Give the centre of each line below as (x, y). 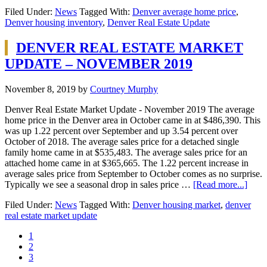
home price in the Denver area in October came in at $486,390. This (133, 120)
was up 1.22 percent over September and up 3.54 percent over (121, 131)
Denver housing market (176, 205)
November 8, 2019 (40, 89)
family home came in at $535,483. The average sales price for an (126, 153)
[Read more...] (220, 185)
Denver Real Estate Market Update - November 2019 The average (130, 110)
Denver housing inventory (54, 23)
